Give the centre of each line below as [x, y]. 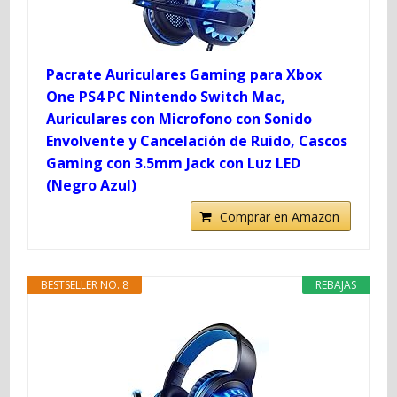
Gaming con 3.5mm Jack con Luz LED [174, 163]
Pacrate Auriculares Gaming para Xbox [184, 74]
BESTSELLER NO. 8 [85, 284]
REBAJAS [335, 284]
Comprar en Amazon [279, 216]
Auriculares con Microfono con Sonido [179, 118]
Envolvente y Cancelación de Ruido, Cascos [197, 140]
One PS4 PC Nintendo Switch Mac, [166, 96]
